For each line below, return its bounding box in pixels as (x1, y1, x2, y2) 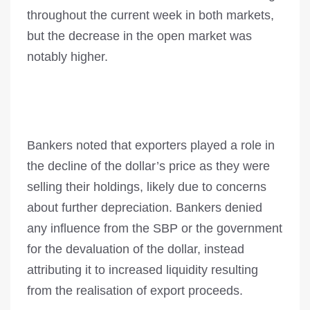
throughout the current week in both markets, (27, 8, 274, 23)
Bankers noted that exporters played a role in (27, 138, 275, 153)
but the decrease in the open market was (27, 29, 252, 44)
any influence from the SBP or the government (27, 221, 282, 236)
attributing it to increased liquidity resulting (27, 263, 258, 277)
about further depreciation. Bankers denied (27, 201, 262, 215)
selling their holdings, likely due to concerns (27, 180, 266, 194)
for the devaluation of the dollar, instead (27, 242, 244, 257)
